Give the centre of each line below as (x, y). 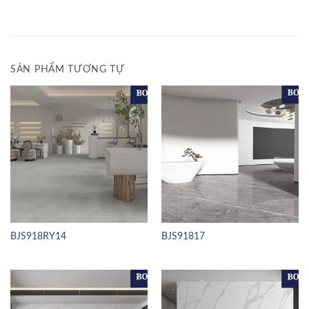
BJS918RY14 (38, 237)
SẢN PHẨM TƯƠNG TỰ (68, 70)
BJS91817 (183, 237)
